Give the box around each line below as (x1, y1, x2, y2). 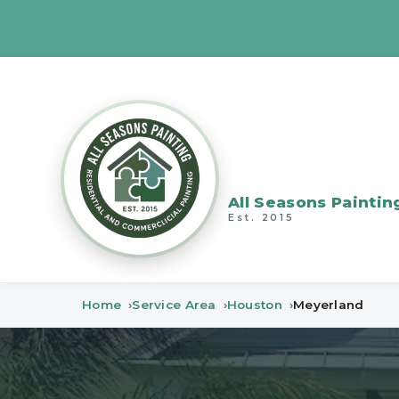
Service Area (132, 297, 216, 312)
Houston (226, 297, 282, 312)
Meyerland (293, 297, 364, 312)
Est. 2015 (228, 211, 296, 224)
